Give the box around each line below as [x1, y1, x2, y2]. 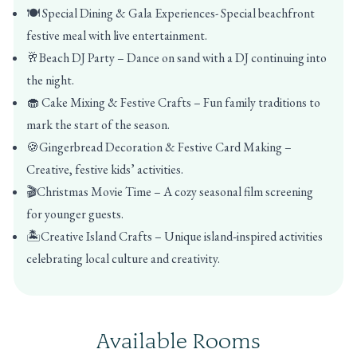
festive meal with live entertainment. [26, 27, 207, 44]
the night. [26, 72, 74, 88]
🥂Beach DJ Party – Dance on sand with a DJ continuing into [26, 49, 327, 66]
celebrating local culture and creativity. [26, 250, 220, 267]
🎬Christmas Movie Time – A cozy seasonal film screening [26, 183, 313, 200]
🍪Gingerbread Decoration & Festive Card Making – [26, 139, 292, 155]
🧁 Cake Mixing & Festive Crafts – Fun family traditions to [26, 94, 320, 111]
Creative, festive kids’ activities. [26, 161, 183, 178]
